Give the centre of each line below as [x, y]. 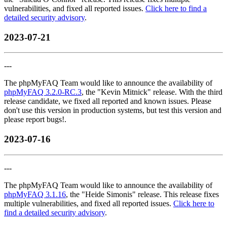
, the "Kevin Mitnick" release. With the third [152, 92]
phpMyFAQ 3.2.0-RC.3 [43, 92]
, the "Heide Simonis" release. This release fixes [142, 194]
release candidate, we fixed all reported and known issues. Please [108, 101]
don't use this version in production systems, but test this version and [113, 110]
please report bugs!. [35, 120]
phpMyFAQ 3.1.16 [35, 194]
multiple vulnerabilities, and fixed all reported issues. [89, 203]
